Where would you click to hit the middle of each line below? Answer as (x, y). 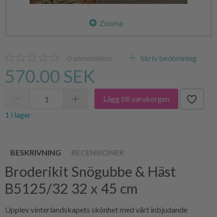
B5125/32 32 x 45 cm (71, 188)
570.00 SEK (50, 76)
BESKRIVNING (36, 152)
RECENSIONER (98, 152)
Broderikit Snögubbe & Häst (90, 171)
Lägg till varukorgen (136, 99)
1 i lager (18, 114)
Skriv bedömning (168, 58)
